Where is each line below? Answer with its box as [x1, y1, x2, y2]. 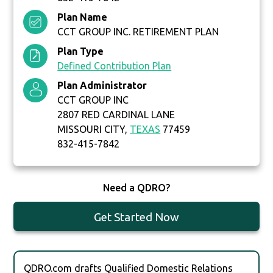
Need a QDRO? [102, 182, 170, 194]
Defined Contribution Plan [57, 60, 172, 72]
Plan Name [57, 12, 108, 23]
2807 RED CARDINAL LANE [57, 109, 175, 121]
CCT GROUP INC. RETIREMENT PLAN [57, 26, 219, 38]
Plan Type [57, 46, 104, 57]
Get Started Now [93, 210, 179, 224]
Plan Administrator [57, 80, 147, 91]
